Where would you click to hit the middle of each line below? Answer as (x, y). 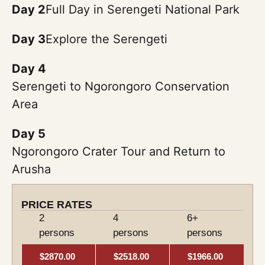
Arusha (31, 169)
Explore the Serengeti (106, 39)
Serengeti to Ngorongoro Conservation (121, 87)
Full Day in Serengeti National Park (143, 10)
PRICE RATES (57, 205)
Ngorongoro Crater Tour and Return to (119, 152)
